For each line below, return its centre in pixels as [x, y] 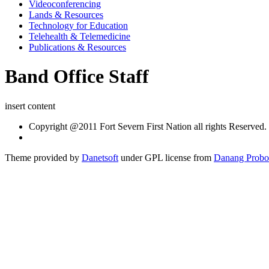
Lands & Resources [66, 14]
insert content [30, 106]
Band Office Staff [77, 77]
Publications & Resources [77, 47]
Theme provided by [43, 157]
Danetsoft [100, 157]
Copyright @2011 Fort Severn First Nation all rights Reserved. [148, 126]
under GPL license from [166, 157]
